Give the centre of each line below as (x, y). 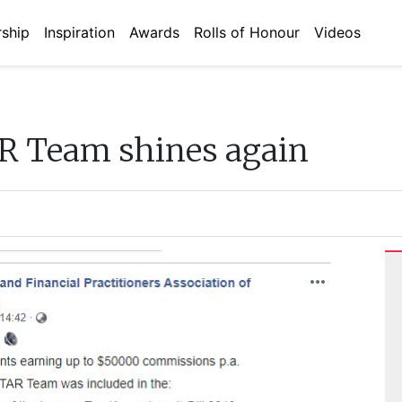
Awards (154, 33)
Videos (337, 33)
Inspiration (79, 33)
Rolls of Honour (247, 33)
